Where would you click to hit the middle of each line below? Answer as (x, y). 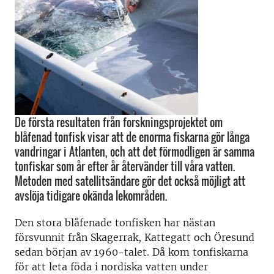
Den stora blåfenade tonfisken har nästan (115, 223)
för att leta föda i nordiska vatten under (111, 267)
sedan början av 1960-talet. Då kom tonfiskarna (131, 252)
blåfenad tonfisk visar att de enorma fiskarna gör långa (132, 137)
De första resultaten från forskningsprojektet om (119, 122)
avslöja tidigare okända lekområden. (91, 196)
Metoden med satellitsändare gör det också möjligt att (130, 181)
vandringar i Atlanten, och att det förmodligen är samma (135, 152)
